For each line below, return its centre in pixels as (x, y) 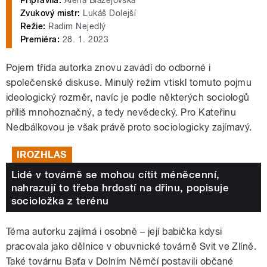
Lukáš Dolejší (108, 13)
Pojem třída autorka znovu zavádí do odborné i (108, 68)
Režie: (33, 27)
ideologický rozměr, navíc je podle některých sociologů (128, 98)
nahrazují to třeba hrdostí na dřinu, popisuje (120, 187)
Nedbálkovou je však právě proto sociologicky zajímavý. (129, 128)
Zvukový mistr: (50, 13)
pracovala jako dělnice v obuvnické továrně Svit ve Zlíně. (131, 247)
